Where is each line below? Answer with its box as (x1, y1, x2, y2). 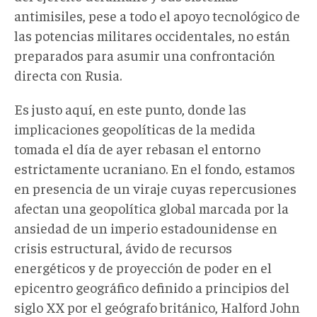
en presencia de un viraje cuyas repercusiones (14, 179, 296, 197)
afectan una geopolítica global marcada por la (14, 199, 289, 217)
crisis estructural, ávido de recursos (14, 238, 232, 257)
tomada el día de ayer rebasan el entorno (14, 139, 260, 158)
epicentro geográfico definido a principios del (14, 278, 289, 296)
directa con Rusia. (14, 66, 122, 84)
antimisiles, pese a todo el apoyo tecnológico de (14, 6, 300, 25)
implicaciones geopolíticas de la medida (14, 120, 255, 138)
